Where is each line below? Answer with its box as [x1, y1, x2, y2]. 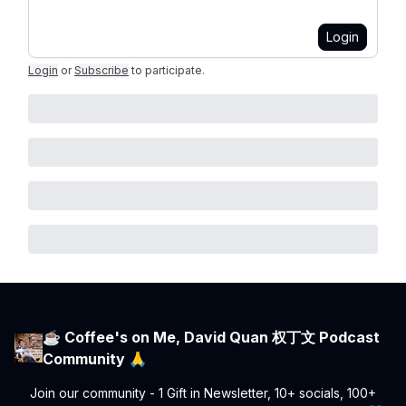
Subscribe [74, 63, 129, 77]
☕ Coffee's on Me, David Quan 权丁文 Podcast [43, 328, 381, 346]
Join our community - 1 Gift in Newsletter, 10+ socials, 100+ [30, 385, 376, 401]
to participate [131, 63, 202, 77]
